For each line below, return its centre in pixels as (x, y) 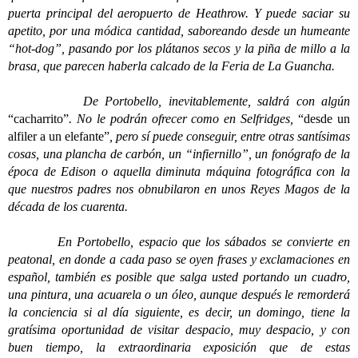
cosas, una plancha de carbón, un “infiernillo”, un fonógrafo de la (179, 154)
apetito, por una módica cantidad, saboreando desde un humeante (179, 31)
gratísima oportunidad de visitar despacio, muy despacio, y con (179, 330)
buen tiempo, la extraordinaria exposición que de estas (179, 347)
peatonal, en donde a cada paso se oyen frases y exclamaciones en (179, 259)
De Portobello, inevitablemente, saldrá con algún (179, 101)
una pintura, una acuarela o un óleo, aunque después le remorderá (179, 294)
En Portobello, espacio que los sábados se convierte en (179, 242)
